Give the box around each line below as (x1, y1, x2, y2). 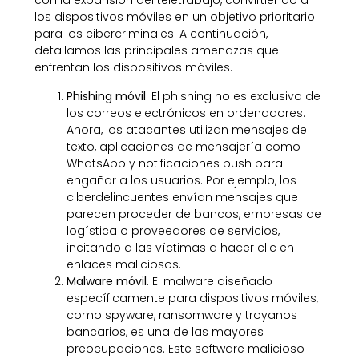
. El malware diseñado (146, 272, 272, 289)
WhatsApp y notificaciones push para (66, 155, 283, 171)
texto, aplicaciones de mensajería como (66, 138, 301, 155)
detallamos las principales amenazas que (34, 42, 279, 59)
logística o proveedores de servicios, (66, 222, 280, 239)
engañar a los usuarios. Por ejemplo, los (66, 171, 296, 188)
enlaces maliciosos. (66, 256, 181, 272)
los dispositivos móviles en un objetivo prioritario (34, 9, 315, 26)
